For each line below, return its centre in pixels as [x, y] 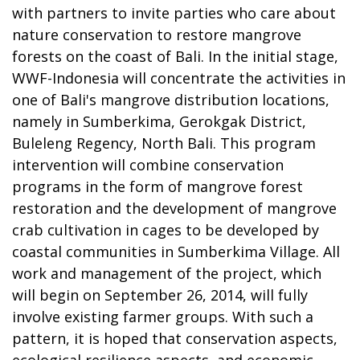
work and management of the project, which [167, 273]
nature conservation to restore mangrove [157, 34]
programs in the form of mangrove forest [157, 186]
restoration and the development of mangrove [174, 208]
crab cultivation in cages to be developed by [166, 229]
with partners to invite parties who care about [174, 12]
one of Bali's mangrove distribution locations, [171, 99]
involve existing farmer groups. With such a [163, 316]
